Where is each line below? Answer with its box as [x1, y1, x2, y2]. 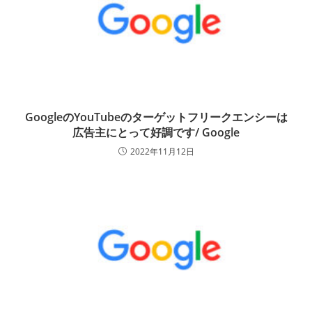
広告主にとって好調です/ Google [72, 125, 240, 140]
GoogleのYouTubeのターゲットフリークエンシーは [24, 109, 288, 125]
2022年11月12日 [130, 146, 194, 157]
